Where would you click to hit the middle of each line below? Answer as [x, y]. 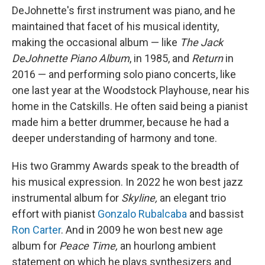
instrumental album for [67, 198]
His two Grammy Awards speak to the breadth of [126, 166]
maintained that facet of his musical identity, [115, 26]
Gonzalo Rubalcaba [142, 214]
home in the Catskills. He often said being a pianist [130, 106]
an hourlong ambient [168, 245]
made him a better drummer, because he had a [120, 122]
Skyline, [140, 198]
